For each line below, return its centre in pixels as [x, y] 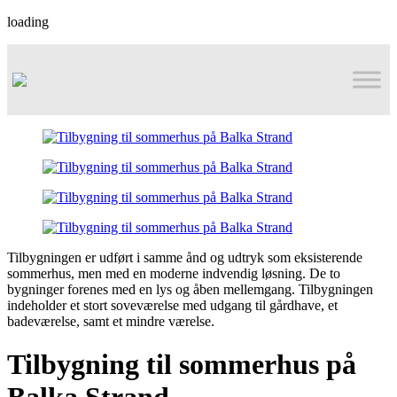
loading [28, 22]
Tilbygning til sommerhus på [182, 365]
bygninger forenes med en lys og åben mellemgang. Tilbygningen [190, 289]
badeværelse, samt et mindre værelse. [111, 321]
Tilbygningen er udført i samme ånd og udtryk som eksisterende [185, 257]
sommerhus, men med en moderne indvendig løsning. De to [174, 273]
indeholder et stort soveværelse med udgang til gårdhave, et [172, 305]
